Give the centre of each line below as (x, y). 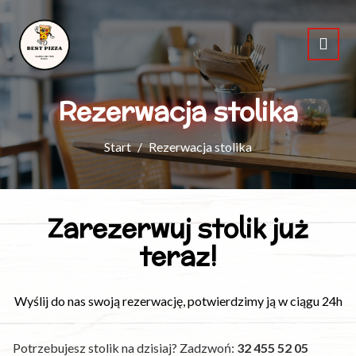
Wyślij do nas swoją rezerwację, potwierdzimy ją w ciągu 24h (178, 300)
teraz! (178, 255)
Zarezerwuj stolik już (178, 228)
